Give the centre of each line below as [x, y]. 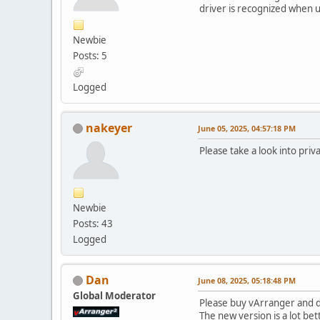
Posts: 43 [93, 223]
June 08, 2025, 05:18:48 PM [247, 280]
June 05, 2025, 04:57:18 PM [247, 128]
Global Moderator [114, 295]
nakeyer [109, 127]
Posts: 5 [90, 55]
